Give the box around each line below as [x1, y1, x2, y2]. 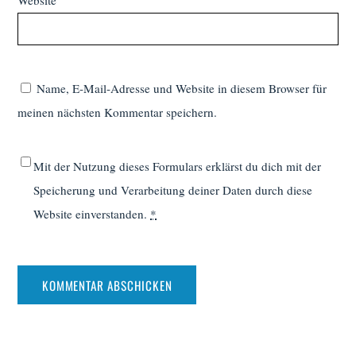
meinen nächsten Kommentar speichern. [17, 103, 218, 120]
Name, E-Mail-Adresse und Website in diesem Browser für [37, 79, 327, 96]
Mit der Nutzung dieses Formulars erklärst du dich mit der [33, 157, 322, 174]
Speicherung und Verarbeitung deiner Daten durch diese [33, 181, 313, 198]
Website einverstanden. [33, 205, 151, 222]
